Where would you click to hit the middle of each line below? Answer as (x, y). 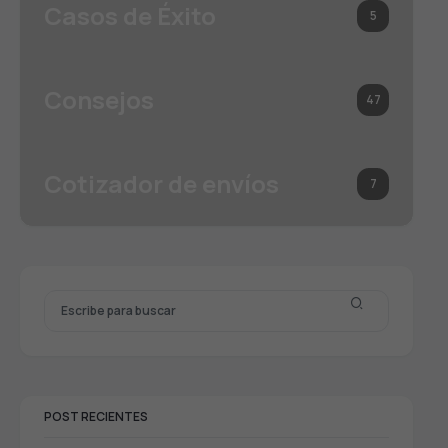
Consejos (99, 100)
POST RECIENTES (96, 417)
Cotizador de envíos (161, 184)
